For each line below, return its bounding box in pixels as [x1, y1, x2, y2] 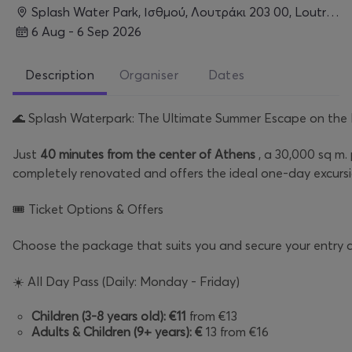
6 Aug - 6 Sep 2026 [38, 24, 141, 40]
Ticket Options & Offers [25, 200, 163, 217]
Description [25, 66, 95, 82]
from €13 [186, 307, 237, 324]
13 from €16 [203, 323, 269, 339]
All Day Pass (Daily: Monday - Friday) [24, 273, 240, 289]
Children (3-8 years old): [31, 307, 166, 324]
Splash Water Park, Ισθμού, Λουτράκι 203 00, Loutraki [38, 4, 326, 20]
